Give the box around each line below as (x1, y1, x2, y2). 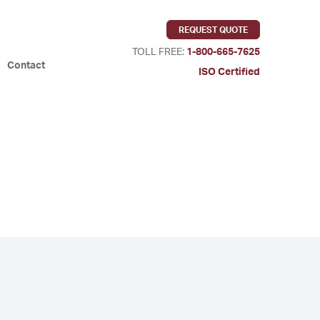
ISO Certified (199, 67, 260, 77)
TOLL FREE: (132, 47, 186, 57)
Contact (7, 61, 46, 71)
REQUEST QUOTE (179, 25, 248, 34)
